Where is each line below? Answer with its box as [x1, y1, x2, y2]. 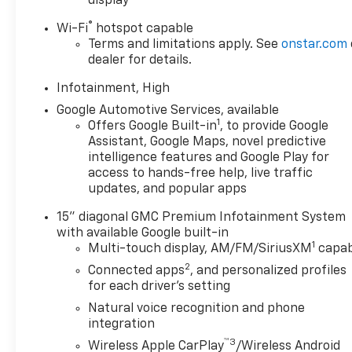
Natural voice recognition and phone [88, 302, 306, 316]
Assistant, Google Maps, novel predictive [88, 136, 327, 149]
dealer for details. [88, 54, 192, 68]
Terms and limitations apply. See [88, 38, 282, 52]
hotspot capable [93, 23, 194, 36]
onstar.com [281, 38, 348, 52]
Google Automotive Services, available [57, 104, 280, 118]
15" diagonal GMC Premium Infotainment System [57, 211, 346, 225]
